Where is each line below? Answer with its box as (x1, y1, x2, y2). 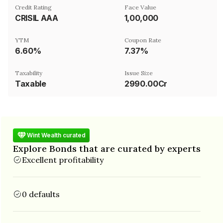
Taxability (15, 69, 42, 77)
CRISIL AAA (15, 12, 58, 23)
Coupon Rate (124, 36, 161, 44)
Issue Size (124, 69, 153, 77)
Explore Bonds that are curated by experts (13, 142, 201, 154)
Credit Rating (15, 3, 52, 11)
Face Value (124, 3, 156, 11)
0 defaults (22, 189, 60, 199)
